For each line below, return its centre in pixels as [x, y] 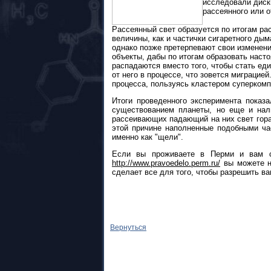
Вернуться [128, 228]
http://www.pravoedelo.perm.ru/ [166, 163]
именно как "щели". [148, 137]
